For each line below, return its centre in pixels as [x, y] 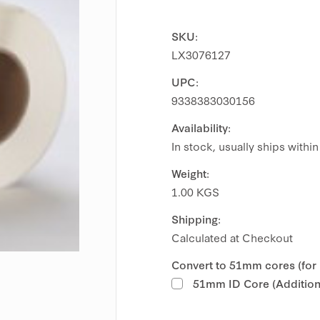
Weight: [190, 173]
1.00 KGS [195, 192]
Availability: [201, 127]
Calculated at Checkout [232, 237]
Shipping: [196, 219]
